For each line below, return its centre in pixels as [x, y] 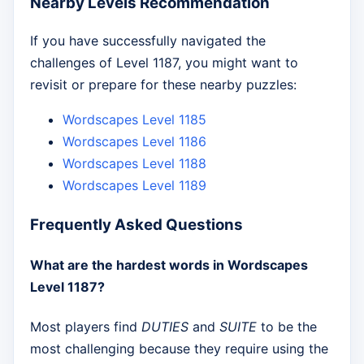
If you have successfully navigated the [148, 41]
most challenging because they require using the [179, 348]
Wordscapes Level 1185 [134, 120]
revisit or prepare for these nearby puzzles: [163, 85]
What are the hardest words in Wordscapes [169, 265]
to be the [287, 326]
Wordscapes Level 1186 [134, 142]
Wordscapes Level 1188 [134, 164]
